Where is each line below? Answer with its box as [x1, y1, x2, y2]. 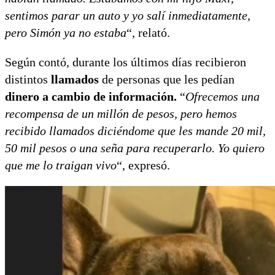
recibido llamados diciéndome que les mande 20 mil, [5, 123, 266, 137]
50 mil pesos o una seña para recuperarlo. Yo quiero [5, 141, 265, 155]
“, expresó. [117, 158, 170, 172]
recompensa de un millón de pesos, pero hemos [5, 106, 237, 120]
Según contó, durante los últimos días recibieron [5, 55, 246, 69]
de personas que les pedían [99, 72, 234, 86]
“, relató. [126, 25, 170, 39]
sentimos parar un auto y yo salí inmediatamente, [5, 8, 250, 22]
